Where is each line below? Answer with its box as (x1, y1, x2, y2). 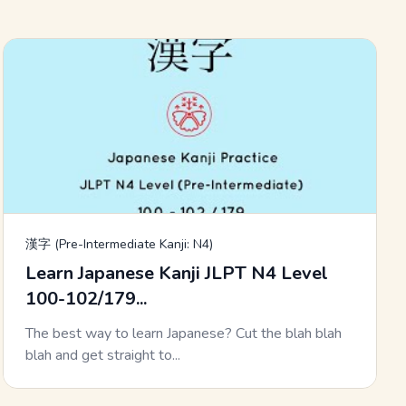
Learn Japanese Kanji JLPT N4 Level (24, 261, 328, 286)
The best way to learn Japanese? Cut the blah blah (24, 324, 342, 344)
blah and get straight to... (24, 345, 180, 366)
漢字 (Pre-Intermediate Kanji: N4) (24, 236, 213, 254)
